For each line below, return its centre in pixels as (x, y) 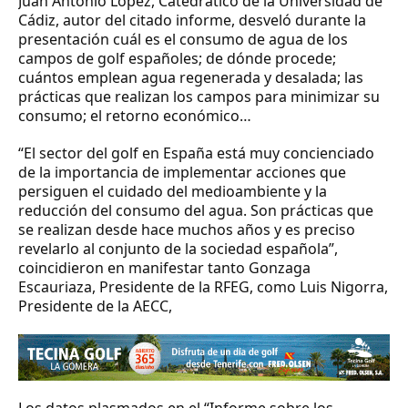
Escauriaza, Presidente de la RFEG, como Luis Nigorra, (203, 287)
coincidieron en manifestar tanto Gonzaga (164, 268)
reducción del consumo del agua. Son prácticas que (196, 211)
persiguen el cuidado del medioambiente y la (173, 192)
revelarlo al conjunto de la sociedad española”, (178, 249)
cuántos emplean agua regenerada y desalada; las (191, 78)
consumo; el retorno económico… (135, 116)
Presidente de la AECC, (95, 306)
